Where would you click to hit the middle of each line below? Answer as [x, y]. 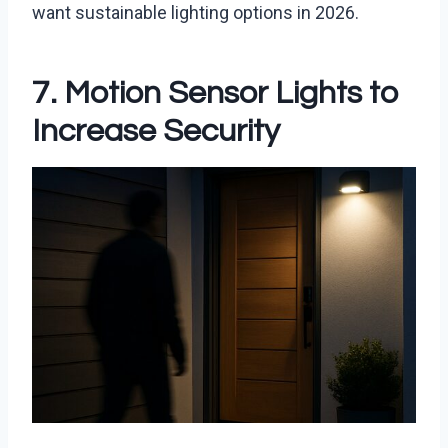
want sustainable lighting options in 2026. [195, 13]
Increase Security [156, 132]
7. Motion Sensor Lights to [215, 94]
